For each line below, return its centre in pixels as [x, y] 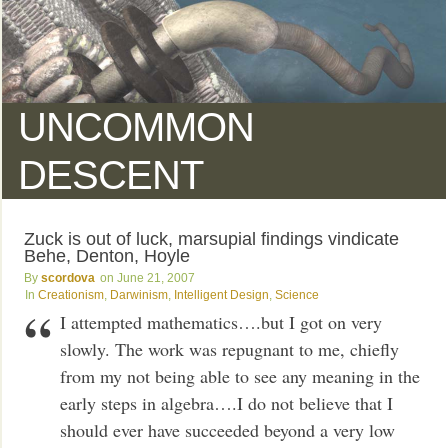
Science [297, 294]
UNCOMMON [136, 126]
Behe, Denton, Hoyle [107, 255]
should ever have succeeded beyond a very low [228, 430]
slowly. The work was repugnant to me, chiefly [230, 349]
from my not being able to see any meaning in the [240, 376]
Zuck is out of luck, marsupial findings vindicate [212, 238]
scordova [68, 277]
